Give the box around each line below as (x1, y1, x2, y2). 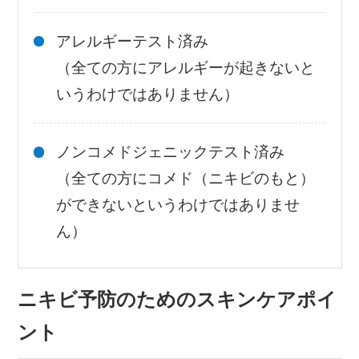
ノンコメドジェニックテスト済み (56, 143, 285, 161)
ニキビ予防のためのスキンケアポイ (17, 288, 337, 310)
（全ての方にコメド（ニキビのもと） (56, 170, 316, 188)
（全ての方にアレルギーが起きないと (56, 59, 316, 77)
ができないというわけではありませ (56, 196, 301, 214)
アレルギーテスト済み (56, 33, 209, 50)
